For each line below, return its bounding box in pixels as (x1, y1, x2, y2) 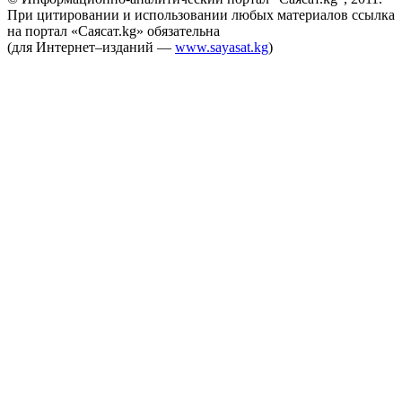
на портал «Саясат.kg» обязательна (7, 23, 220, 39)
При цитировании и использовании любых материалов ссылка (7, 7, 395, 23)
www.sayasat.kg (175, 39, 268, 56)
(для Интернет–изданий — (7, 39, 175, 56)
